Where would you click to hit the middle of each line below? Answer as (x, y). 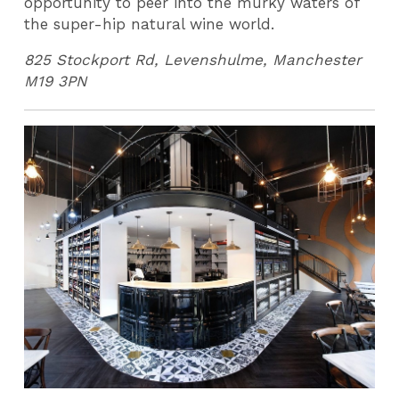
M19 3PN (56, 81)
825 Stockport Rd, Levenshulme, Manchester (193, 60)
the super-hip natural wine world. (150, 24)
